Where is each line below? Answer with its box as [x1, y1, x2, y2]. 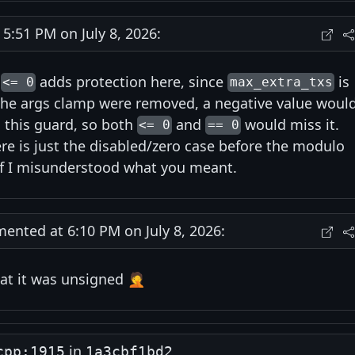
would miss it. [241, 114, 340, 134]
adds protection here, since [36, 71, 228, 91]
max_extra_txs [229, 74, 333, 90]
